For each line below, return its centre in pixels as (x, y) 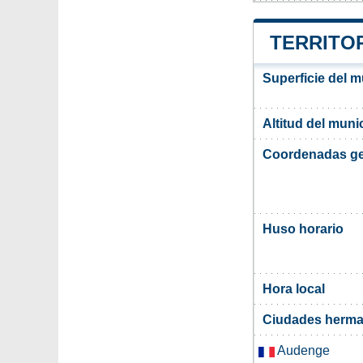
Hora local (294, 289)
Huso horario (303, 229)
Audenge (302, 351)
